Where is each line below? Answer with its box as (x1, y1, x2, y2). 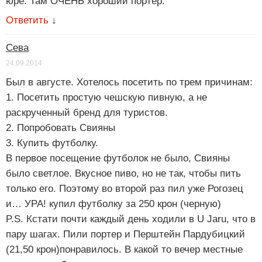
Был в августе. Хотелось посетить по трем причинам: (6, 77, 253, 88)
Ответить (6, 15, 49, 26)
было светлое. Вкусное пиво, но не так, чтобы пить (6, 168, 241, 180)
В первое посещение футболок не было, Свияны (6, 153, 230, 164)
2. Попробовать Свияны (6, 122, 115, 134)
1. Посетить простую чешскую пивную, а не (6, 92, 207, 104)
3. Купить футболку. (6, 137, 98, 149)
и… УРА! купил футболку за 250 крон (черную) (6, 198, 221, 210)
